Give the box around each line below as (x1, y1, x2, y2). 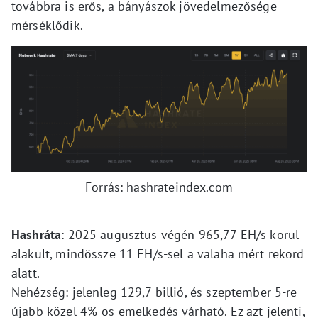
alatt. (11, 265, 40, 282)
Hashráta (11, 226, 62, 243)
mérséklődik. (11, 16, 83, 33)
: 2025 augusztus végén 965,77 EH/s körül (61, 226, 300, 243)
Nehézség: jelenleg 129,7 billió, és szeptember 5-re (11, 284, 297, 301)
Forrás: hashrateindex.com (85, 179, 233, 196)
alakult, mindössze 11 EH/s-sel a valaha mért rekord (11, 246, 305, 263)
